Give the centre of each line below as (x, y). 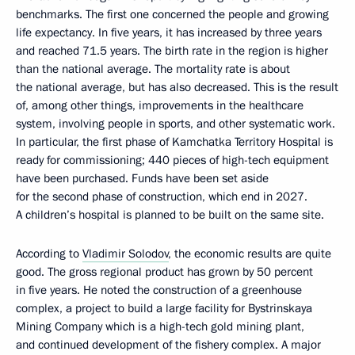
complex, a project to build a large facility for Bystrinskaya (164, 309)
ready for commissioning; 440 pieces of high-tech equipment (172, 160)
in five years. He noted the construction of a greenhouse (159, 290)
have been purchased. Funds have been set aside (142, 179)
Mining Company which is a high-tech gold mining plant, (160, 327)
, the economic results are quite (250, 254)
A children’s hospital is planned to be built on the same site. (170, 215)
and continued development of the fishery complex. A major (168, 345)
